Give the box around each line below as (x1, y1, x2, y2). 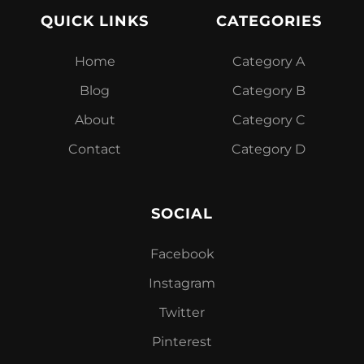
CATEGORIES (215, 12, 322, 30)
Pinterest (152, 334, 212, 349)
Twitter (159, 305, 205, 320)
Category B (232, 83, 305, 98)
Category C (232, 112, 305, 128)
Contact (68, 141, 122, 157)
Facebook (149, 246, 214, 262)
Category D (232, 141, 306, 157)
